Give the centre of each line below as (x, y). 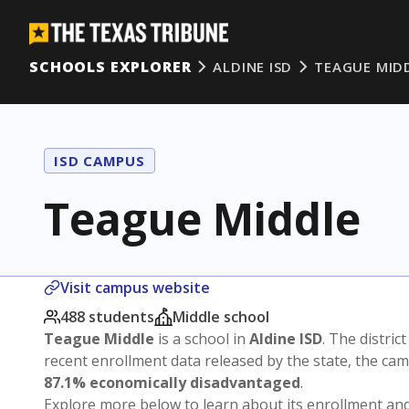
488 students (107, 317)
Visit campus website (135, 288)
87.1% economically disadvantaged (172, 383)
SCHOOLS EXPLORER (110, 67)
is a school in (202, 339)
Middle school (221, 317)
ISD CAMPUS (100, 161)
